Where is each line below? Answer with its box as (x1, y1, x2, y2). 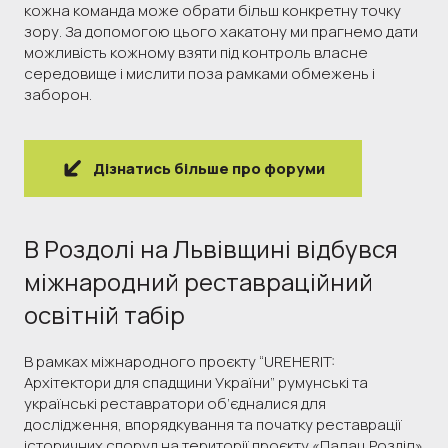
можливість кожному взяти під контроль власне (24, 41, 368, 63)
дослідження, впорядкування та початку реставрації (24, 413, 402, 435)
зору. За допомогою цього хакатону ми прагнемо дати (24, 20, 418, 42)
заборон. (24, 83, 95, 105)
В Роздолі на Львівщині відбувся (24, 231, 398, 265)
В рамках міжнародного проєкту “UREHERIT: (24, 350, 335, 372)
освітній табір (24, 297, 190, 331)
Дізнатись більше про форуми (93, 157, 325, 179)
